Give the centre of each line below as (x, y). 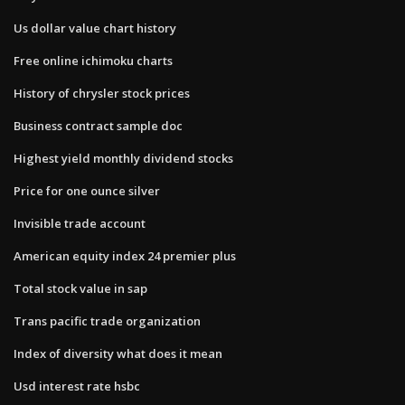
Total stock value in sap (80, 288)
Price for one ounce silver (87, 190)
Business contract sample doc (98, 125)
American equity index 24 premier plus (125, 255)
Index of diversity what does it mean (118, 353)
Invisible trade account (80, 223)
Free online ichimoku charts (93, 60)
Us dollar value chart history (95, 28)
